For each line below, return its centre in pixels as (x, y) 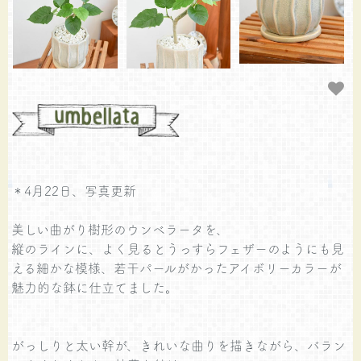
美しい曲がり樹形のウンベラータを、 (120, 228)
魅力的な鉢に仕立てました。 (95, 286)
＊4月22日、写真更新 (74, 190)
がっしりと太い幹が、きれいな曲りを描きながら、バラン (179, 344)
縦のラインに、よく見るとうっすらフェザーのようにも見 (178, 248)
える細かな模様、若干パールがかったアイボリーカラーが (177, 267)
